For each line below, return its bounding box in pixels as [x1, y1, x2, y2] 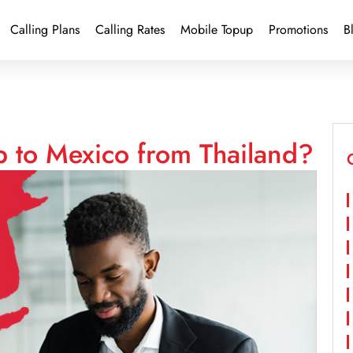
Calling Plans [9, 20, 80, 39]
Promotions [268, 20, 328, 39]
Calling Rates [95, 20, 165, 39]
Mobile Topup [180, 20, 253, 39]
